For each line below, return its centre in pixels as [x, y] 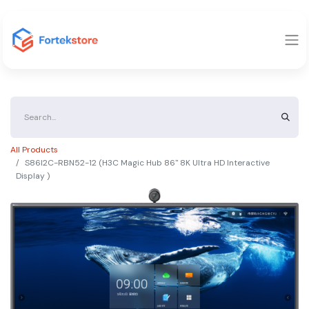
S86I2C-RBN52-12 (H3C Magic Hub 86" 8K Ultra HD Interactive [147, 163]
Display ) [33, 176]
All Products [34, 150]
